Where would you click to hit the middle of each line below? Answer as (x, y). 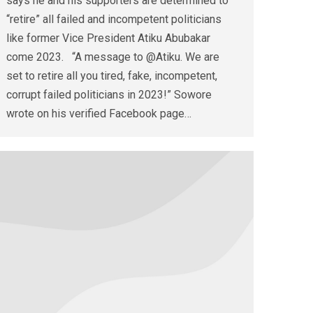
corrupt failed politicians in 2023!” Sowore (109, 95)
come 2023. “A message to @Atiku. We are (113, 57)
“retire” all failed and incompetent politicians (114, 20)
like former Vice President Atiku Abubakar (108, 38)
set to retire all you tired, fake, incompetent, (112, 76)
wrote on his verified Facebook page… (99, 114)
